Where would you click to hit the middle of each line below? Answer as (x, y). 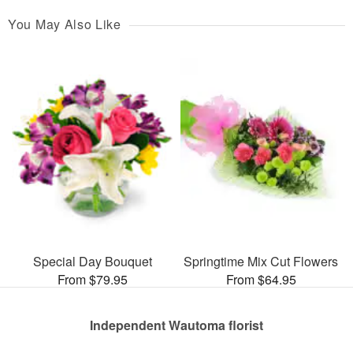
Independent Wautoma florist (176, 325)
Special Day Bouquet (92, 262)
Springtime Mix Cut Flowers (261, 262)
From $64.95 (261, 280)
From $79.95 (92, 280)
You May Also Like (65, 24)
